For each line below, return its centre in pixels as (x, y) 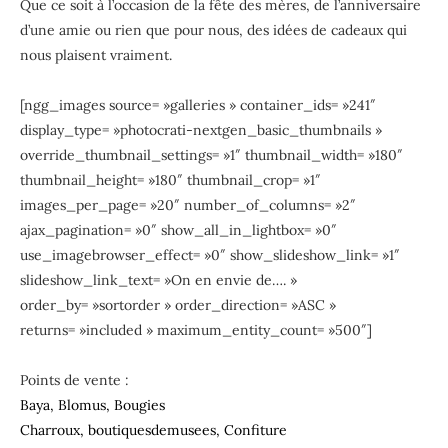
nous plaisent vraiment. (100, 54)
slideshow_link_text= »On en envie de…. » (158, 279)
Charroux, (54, 429)
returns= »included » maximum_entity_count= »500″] (196, 329)
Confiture (255, 429)
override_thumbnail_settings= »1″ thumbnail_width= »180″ (211, 154)
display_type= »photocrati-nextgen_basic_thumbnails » (201, 129)
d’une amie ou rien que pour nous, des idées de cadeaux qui (213, 29)
